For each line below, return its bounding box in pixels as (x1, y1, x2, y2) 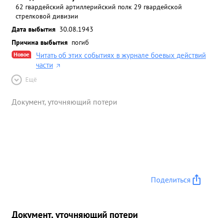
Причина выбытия (12, 37, 68, 47)
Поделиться (151, 175, 191, 184)
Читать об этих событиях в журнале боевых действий (36, 51, 206, 60)
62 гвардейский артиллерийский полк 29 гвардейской (16, 2, 182, 11)
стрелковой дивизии (16, 11, 78, 20)
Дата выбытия (12, 24, 55, 34)
